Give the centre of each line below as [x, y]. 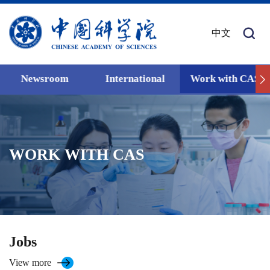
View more [30, 262]
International [135, 78]
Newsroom [45, 78]
